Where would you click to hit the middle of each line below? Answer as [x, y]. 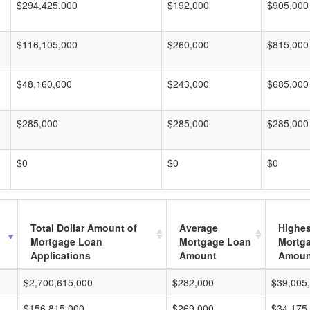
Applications [61, 255]
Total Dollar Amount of [84, 228]
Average [199, 228]
